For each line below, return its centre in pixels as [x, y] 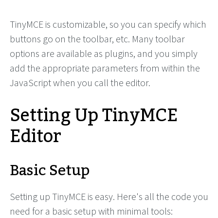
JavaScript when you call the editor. [80, 82]
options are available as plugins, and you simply [104, 53]
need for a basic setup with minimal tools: [91, 211]
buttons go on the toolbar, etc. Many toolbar [97, 39]
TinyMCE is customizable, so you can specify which [108, 24]
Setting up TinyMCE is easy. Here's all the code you [109, 196]
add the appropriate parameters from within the [105, 68]
